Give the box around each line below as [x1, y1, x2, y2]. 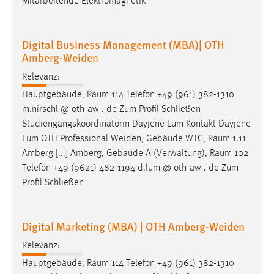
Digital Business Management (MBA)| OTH [22, 36, 224, 52]
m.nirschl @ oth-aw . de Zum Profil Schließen [22, 104, 201, 114]
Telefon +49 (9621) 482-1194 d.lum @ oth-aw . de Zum [22, 163, 239, 173]
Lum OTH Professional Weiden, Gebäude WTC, [22, 133, 208, 144]
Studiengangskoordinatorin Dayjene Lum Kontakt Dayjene [22, 119, 251, 129]
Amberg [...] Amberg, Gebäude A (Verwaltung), [22, 148, 210, 158]
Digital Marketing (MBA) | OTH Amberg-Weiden [22, 218, 245, 234]
